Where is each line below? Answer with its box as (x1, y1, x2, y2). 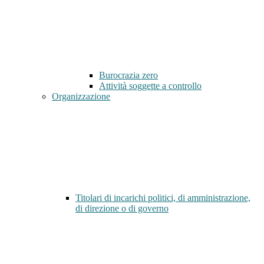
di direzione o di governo (75, 203, 169, 214)
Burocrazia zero (99, 70, 158, 81)
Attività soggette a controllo (99, 81, 202, 91)
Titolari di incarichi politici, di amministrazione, (75, 193, 250, 203)
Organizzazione (52, 91, 110, 102)
